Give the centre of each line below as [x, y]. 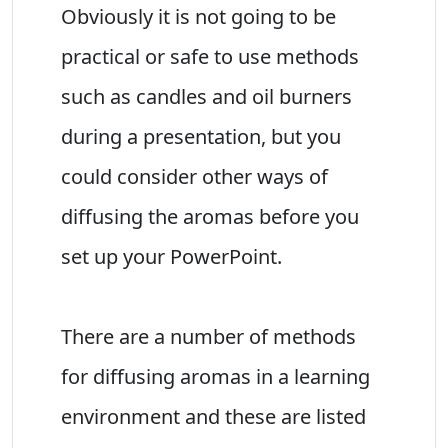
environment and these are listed [213, 416]
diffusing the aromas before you [210, 216]
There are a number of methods [208, 336]
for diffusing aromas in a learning [215, 376]
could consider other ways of [194, 176]
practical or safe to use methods [210, 56]
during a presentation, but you [201, 136]
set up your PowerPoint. [171, 256]
